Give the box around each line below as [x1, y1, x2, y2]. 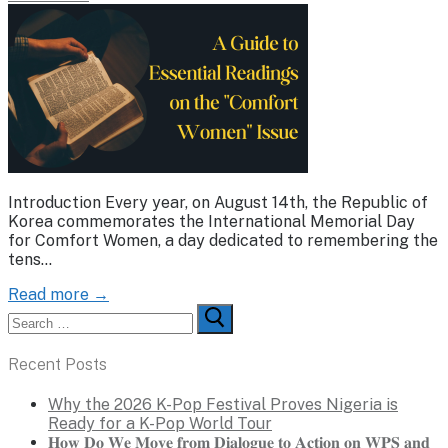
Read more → [8, 284, 109, 304]
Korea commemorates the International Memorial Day [8, 211, 415, 231]
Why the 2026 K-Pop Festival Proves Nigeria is [48, 395, 398, 415]
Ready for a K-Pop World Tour [48, 414, 272, 434]
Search [7, 302, 61, 322]
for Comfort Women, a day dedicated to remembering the [8, 230, 438, 250]
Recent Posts [8, 355, 107, 375]
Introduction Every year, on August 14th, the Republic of [8, 192, 428, 212]
